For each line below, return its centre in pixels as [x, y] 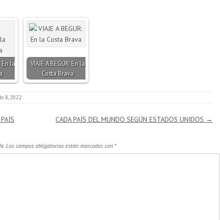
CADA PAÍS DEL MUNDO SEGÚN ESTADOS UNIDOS [131, 119]
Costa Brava [57, 73]
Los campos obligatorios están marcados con [60, 145]
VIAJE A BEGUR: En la [57, 63]
